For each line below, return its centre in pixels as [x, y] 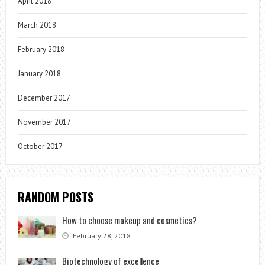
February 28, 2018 [101, 235]
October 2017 [40, 146]
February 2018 [41, 49]
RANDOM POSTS [55, 197]
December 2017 [44, 98]
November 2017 [44, 122]
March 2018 [37, 25]
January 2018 [39, 73]
